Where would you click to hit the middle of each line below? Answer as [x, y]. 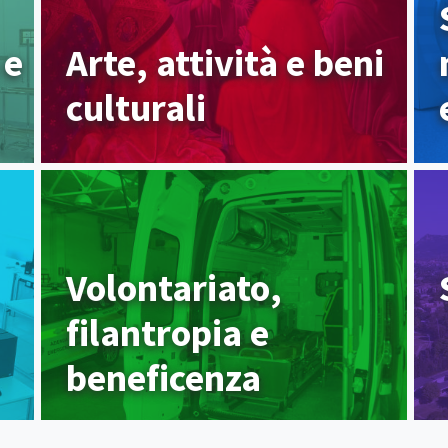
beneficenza [164, 378]
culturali [136, 108]
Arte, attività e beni [225, 63]
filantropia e [168, 333]
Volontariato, [174, 288]
